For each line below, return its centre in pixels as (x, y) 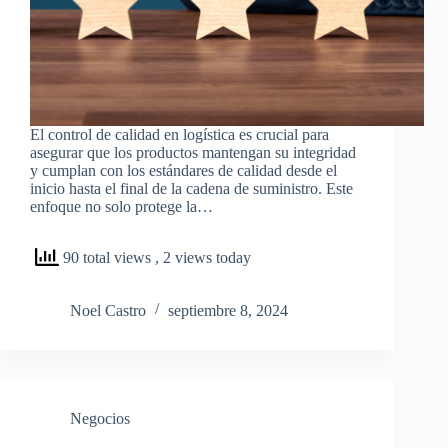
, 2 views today (203, 257)
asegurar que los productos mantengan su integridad (193, 153)
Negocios (100, 419)
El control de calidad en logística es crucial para (179, 135)
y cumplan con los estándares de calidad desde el (183, 171)
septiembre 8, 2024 (228, 311)
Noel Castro (108, 311)
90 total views (107, 257)
